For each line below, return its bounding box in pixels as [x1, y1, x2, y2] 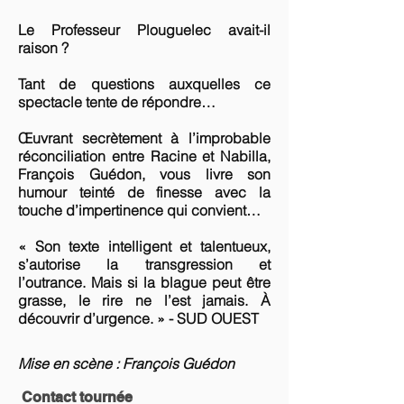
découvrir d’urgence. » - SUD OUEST [18, 309, 259, 327]
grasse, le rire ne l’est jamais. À [18, 291, 271, 309]
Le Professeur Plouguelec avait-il [18, 21, 271, 39]
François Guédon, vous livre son [18, 165, 271, 183]
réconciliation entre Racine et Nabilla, [18, 147, 271, 165]
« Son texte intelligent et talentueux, [18, 237, 271, 255]
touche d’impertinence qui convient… [18, 201, 261, 219]
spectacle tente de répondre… [18, 93, 216, 111]
